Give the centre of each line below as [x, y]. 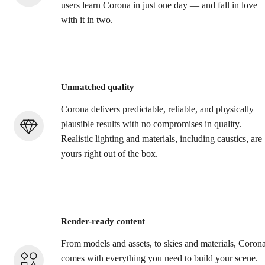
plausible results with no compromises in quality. [151, 125]
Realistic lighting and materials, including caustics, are [161, 139]
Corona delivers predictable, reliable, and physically [157, 110]
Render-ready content [103, 221]
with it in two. [87, 20]
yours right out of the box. [109, 154]
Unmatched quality [98, 87]
